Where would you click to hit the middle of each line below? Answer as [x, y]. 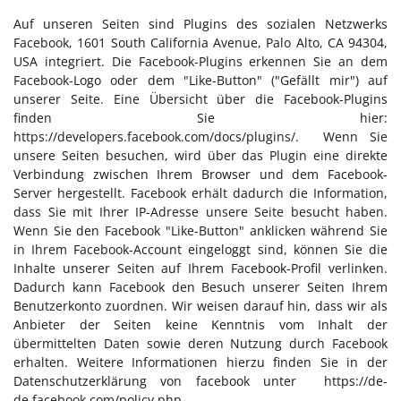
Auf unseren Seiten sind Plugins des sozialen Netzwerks [200, 24]
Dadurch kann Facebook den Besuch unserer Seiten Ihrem [200, 287]
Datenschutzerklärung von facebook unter [169, 381]
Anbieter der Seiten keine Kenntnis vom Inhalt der [200, 324]
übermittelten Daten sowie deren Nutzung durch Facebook [200, 343]
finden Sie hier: [200, 118]
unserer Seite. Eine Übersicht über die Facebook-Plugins [200, 99]
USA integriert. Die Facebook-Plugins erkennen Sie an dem [200, 61]
